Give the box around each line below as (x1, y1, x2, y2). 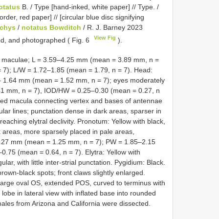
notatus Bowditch (22, 23, 81, 31)
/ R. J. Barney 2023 (81, 23, 143, 31)
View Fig (94, 34, 116, 41)
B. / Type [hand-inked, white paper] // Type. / (20, 2, 159, 11)
